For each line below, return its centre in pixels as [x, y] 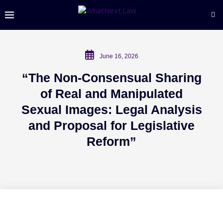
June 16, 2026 [119, 56]
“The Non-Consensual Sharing [111, 78]
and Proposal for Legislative [111, 125]
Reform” [111, 141]
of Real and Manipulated [111, 94]
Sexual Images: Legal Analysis [111, 110]
